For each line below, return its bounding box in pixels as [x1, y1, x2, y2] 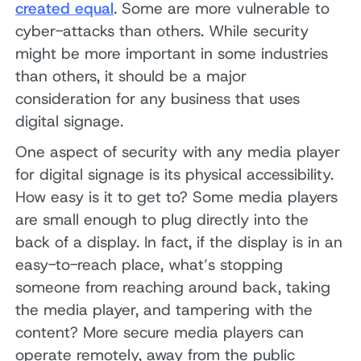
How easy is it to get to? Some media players [15, 186, 338, 207]
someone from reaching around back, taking [15, 276, 331, 297]
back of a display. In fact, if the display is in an [15, 231, 343, 252]
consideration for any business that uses [15, 89, 301, 110]
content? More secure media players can [15, 322, 305, 342]
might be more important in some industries [15, 44, 329, 64]
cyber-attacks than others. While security [15, 21, 309, 42]
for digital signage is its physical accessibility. [15, 164, 334, 185]
